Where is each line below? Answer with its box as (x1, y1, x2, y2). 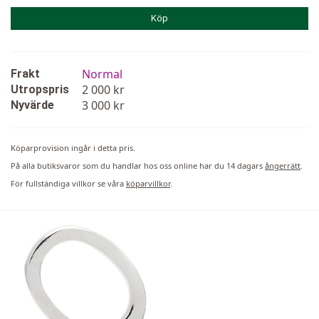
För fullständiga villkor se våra (11, 177, 126, 189)
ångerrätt (265, 159, 300, 171)
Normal (82, 66, 122, 82)
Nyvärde (11, 98, 54, 112)
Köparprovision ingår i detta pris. (11, 142, 135, 153)
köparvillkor (126, 177, 170, 189)
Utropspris (11, 82, 69, 96)
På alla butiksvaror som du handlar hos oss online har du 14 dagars (11, 159, 265, 171)
